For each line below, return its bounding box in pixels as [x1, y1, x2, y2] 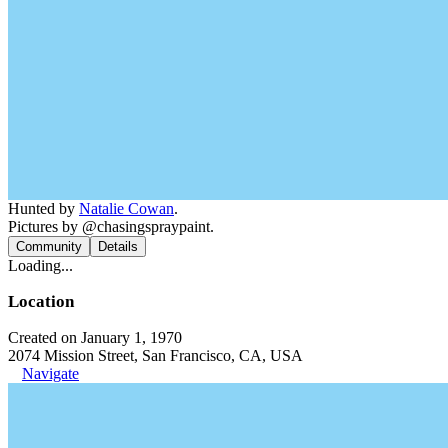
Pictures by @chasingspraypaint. [8, 217, 214, 235]
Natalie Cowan [79, 199, 174, 217]
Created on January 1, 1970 [8, 328, 182, 346]
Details [98, 238, 138, 254]
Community [16, 238, 82, 254]
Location [8, 291, 74, 311]
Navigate [22, 364, 79, 382]
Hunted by [8, 199, 79, 217]
